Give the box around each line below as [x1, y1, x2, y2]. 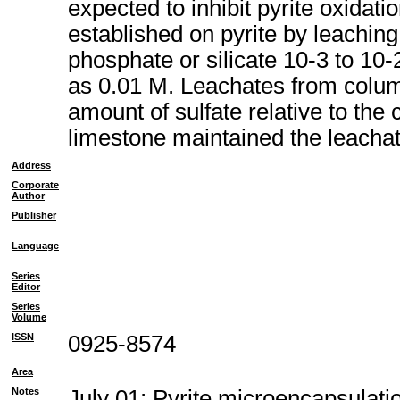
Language [12, 240, 59, 251]
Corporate [12, 179, 59, 190]
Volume [12, 312, 46, 322]
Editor [12, 281, 40, 292]
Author [12, 190, 45, 201]
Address [12, 160, 51, 171]
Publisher [12, 210, 56, 221]
